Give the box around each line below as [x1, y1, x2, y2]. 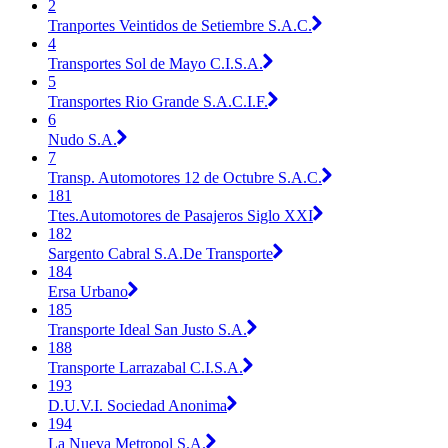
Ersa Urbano [48, 282, 128, 300]
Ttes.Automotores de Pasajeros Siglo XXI [48, 206, 313, 224]
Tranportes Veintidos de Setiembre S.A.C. [48, 16, 312, 34]
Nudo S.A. [48, 130, 117, 148]
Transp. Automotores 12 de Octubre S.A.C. [48, 168, 322, 186]
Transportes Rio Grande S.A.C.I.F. [48, 92, 268, 110]
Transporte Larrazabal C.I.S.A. [48, 358, 243, 376]
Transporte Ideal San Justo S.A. [48, 320, 247, 338]
